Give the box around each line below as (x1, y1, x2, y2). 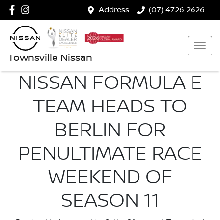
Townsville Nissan (8, 52, 92, 64)
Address (99, 5, 129, 14)
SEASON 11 (60, 189, 160, 213)
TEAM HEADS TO (33, 95, 187, 118)
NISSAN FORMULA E (18, 71, 202, 95)
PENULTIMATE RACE (18, 142, 202, 165)
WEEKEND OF (48, 165, 172, 189)
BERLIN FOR (55, 118, 165, 142)
